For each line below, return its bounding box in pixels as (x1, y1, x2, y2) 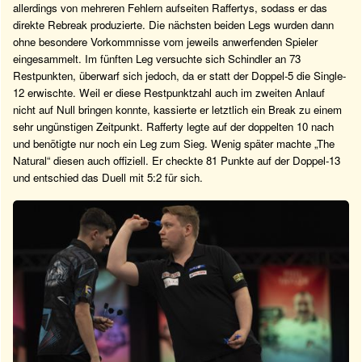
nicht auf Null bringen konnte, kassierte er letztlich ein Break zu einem (13, 101, 342, 117)
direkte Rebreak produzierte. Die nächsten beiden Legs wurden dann (13, 16, 334, 32)
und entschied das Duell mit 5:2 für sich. (13, 169, 203, 185)
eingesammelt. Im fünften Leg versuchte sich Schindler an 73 (13, 50, 301, 66)
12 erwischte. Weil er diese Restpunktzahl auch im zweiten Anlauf (13, 84, 325, 100)
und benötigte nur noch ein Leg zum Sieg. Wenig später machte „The (13, 135, 335, 151)
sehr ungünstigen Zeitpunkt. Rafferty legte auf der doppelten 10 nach (13, 118, 334, 134)
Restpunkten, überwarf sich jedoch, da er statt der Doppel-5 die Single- (13, 67, 346, 83)
